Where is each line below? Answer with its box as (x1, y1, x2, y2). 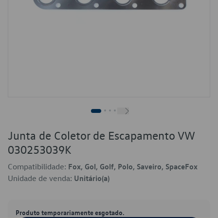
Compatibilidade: (8, 162, 68, 171)
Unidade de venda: (8, 173, 74, 183)
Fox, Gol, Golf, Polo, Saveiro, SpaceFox (68, 162, 198, 171)
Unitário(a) (74, 173, 109, 183)
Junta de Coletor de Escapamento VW (8, 128, 195, 143)
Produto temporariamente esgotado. (16, 208, 125, 217)
